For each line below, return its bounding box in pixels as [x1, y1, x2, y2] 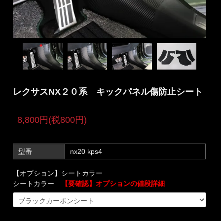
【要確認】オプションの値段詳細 [61, 179, 165, 187]
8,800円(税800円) [17, 115, 87, 125]
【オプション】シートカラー [13, 169, 103, 177]
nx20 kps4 [70, 147, 103, 156]
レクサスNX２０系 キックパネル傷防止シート [13, 86, 203, 97]
